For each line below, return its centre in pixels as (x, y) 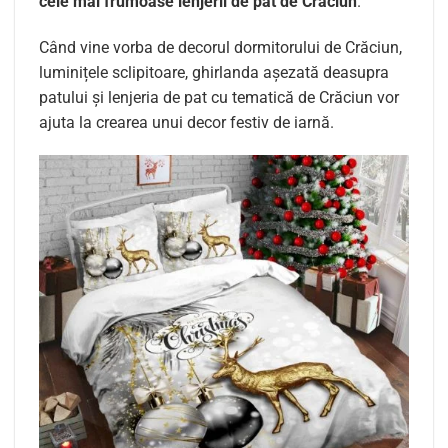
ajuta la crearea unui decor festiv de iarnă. (186, 122)
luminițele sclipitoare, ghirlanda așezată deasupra (214, 72)
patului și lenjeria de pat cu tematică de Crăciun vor (219, 97)
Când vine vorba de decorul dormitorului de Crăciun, (220, 47)
